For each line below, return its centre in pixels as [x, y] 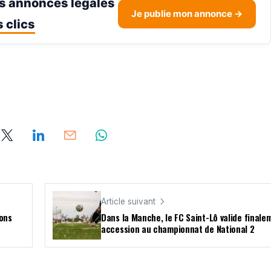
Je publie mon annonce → [187, 14]
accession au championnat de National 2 [178, 229]
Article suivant [128, 202]
